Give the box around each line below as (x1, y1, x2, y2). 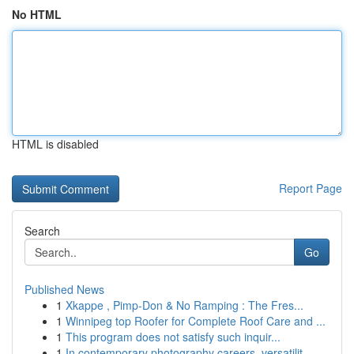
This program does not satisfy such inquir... (66, 329, 281, 345)
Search (24, 223, 60, 239)
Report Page (279, 180, 342, 196)
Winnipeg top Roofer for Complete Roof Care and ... (66, 313, 326, 329)
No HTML (12, 6, 62, 22)
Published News (24, 281, 104, 297)
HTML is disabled (12, 136, 99, 152)
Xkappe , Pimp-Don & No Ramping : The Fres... (66, 297, 303, 313)
